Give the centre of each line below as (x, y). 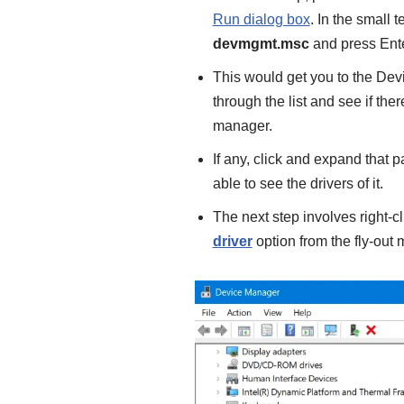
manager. (242, 126)
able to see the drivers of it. (298, 184)
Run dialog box (261, 20)
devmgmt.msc (261, 44)
